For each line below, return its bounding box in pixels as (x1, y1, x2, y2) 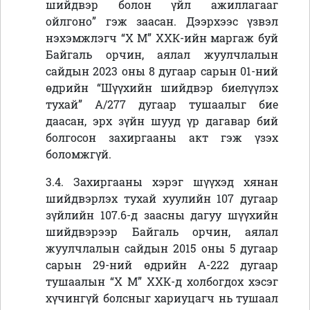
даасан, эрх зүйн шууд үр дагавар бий (46, 113, 278, 129)
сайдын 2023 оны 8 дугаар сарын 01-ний (46, 64, 278, 79)
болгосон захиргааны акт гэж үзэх (46, 130, 278, 145)
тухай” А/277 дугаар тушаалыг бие (46, 97, 278, 112)
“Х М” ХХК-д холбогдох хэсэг (110, 274, 278, 289)
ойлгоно (46, 14, 92, 29)
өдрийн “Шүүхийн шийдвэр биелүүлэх (46, 80, 278, 95)
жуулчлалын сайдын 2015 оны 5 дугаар (46, 241, 278, 256)
